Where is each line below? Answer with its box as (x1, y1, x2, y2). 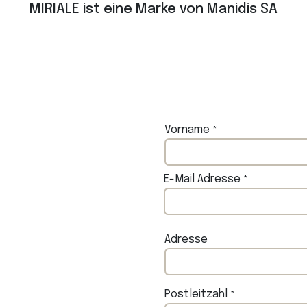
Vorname (164, 124, 210, 136)
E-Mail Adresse (164, 173, 243, 185)
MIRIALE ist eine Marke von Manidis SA (29, 2, 278, 16)
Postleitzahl (164, 288, 228, 300)
